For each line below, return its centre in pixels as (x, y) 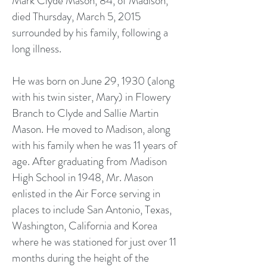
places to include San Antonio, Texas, (92, 209)
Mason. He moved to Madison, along (91, 129)
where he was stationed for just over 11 (94, 242)
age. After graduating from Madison (89, 161)
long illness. (37, 49)
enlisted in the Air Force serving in (86, 193)
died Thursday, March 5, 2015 (76, 16)
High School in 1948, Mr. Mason (83, 177)
